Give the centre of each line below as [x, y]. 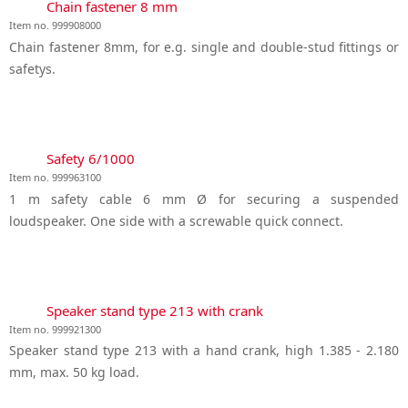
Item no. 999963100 [55, 177]
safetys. [32, 68]
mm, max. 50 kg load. [74, 372]
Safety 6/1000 [91, 158]
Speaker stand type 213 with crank [155, 310]
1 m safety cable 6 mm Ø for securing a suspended [204, 199]
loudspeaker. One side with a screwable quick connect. [176, 220]
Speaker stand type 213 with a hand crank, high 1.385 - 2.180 [204, 351]
